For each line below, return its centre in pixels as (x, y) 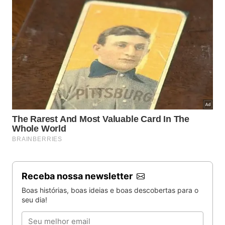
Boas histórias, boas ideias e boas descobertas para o (110, 190)
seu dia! (34, 199)
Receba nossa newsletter (78, 176)
